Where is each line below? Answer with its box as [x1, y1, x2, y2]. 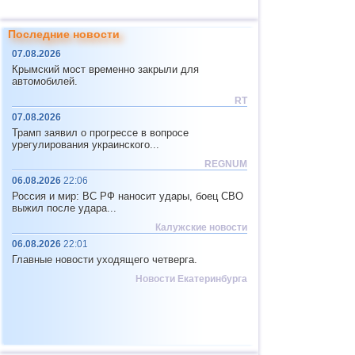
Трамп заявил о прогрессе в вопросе [12, 127, 189, 139]
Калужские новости [155, 222, 247, 233]
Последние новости [8, 28, 120, 40]
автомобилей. [12, 75, 78, 87]
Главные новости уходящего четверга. [12, 254, 197, 265]
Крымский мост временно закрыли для [12, 63, 199, 75]
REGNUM [204, 158, 247, 170]
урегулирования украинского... [12, 139, 159, 151]
